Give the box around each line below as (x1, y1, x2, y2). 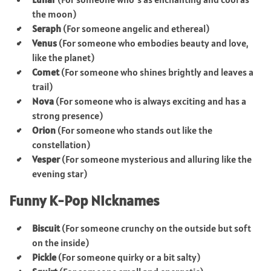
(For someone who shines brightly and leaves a (59, 65, 253, 78)
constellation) (32, 138, 90, 151)
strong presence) (32, 109, 103, 122)
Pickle (32, 250, 56, 263)
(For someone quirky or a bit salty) (56, 250, 200, 263)
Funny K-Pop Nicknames (9, 191, 159, 210)
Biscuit (32, 221, 60, 234)
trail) (32, 80, 53, 93)
